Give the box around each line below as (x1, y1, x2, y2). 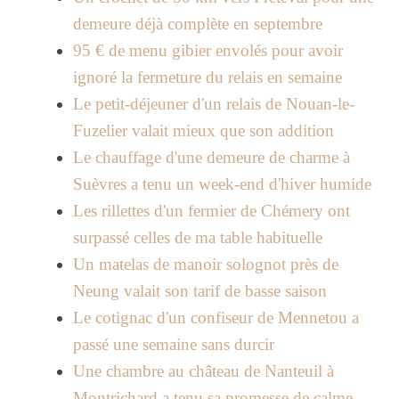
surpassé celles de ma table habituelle (72, 228, 322, 248)
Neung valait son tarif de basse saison (72, 281, 327, 301)
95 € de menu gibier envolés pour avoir (72, 41, 343, 61)
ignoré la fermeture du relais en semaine (72, 68, 342, 87)
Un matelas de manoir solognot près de (72, 255, 338, 274)
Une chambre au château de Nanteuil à (72, 362, 334, 381)
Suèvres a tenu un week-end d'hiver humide (72, 175, 371, 194)
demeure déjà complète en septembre (72, 14, 322, 34)
